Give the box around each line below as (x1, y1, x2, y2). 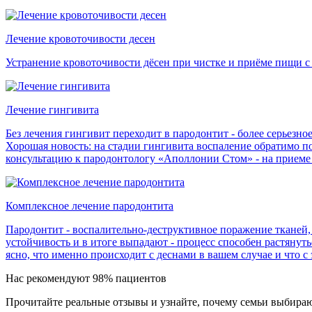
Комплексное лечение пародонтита (6, 200, 173, 212)
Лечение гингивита (6, 104, 99, 116)
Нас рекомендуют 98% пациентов (6, 272, 166, 285)
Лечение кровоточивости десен (6, 33, 155, 45)
